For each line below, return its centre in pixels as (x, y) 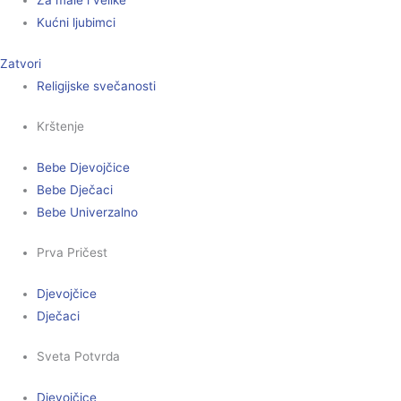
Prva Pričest (73, 253)
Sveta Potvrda (79, 357)
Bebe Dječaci (75, 189)
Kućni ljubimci (77, 23)
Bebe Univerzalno (88, 212)
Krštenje (61, 127)
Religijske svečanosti (97, 85)
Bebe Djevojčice (84, 167)
